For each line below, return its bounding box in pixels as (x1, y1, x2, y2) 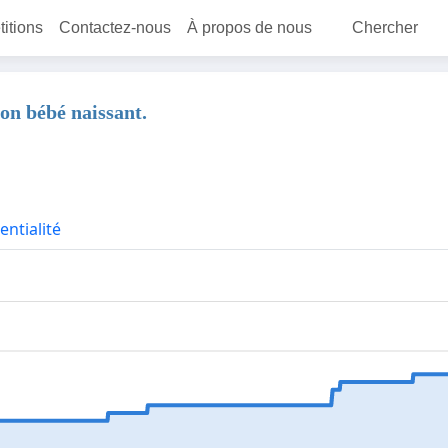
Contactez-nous (59, 19, 171, 36)
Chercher (352, 19, 418, 36)
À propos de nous (187, 19, 312, 36)
